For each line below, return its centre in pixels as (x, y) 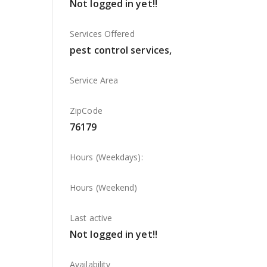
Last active (91, 218)
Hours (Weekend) (104, 187)
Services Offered (102, 34)
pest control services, (121, 50)
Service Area (94, 80)
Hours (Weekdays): (106, 157)
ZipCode (86, 111)
